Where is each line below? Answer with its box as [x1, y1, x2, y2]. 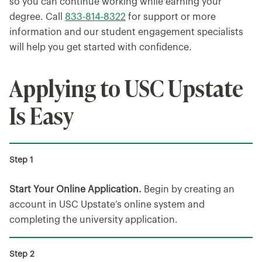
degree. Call [9, 12, 65, 22]
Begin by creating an [142, 185, 235, 194]
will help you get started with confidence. [9, 43, 192, 52]
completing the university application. [9, 215, 178, 225]
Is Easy [9, 98, 74, 131]
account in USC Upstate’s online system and [9, 200, 205, 209]
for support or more [126, 12, 216, 22]
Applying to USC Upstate [9, 71, 243, 104]
